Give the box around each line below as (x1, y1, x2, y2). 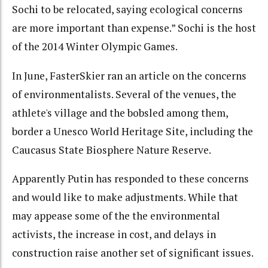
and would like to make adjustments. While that (12, 190, 238, 205)
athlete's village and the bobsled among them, (12, 105, 228, 120)
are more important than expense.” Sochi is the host (12, 21, 256, 35)
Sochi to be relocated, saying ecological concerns (12, 2, 243, 17)
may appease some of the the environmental (12, 209, 220, 223)
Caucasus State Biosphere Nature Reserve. (12, 142, 211, 157)
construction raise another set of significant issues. (12, 246, 254, 260)
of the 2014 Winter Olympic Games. (12, 39, 178, 54)
